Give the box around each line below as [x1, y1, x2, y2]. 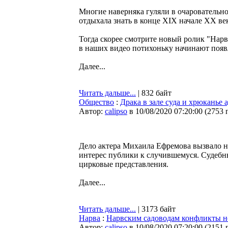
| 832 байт [136, 89, 172, 97]
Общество [79, 98, 114, 106]
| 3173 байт [136, 205, 176, 213]
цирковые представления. [79, 160, 168, 168]
